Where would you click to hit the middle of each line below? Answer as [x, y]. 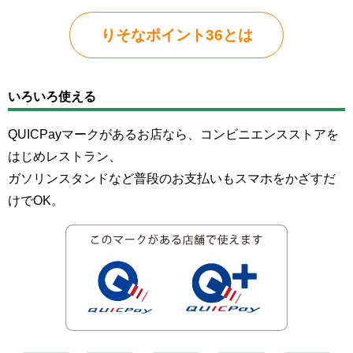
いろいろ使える [52, 97]
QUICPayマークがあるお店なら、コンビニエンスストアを [173, 135]
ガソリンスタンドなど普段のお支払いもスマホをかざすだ [172, 179]
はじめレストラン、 [65, 157]
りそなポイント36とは [176, 35]
